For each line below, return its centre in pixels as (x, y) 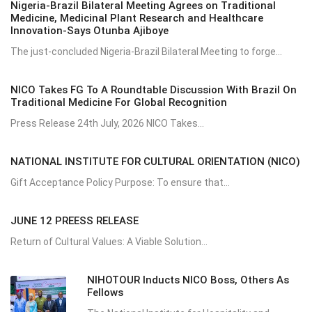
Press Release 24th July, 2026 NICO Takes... (107, 123)
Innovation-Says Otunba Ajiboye (89, 30)
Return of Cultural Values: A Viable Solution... (109, 241)
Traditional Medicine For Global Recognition (119, 102)
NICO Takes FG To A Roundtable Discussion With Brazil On (154, 89)
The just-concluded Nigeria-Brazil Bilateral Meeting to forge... (146, 51)
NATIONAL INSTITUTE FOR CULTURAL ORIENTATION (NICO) (155, 161)
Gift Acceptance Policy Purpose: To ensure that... (120, 182)
